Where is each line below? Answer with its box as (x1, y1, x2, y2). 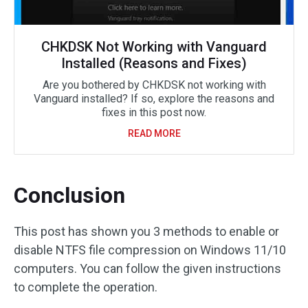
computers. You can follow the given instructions (14, 261, 281, 276)
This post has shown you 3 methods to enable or (14, 224, 279, 239)
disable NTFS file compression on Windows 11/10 (14, 243, 286, 258)
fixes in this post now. (102, 106, 206, 120)
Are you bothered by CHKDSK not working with (42, 78, 266, 92)
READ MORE (127, 128, 181, 140)
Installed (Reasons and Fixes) (61, 55, 247, 72)
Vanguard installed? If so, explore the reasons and (34, 92, 274, 106)
